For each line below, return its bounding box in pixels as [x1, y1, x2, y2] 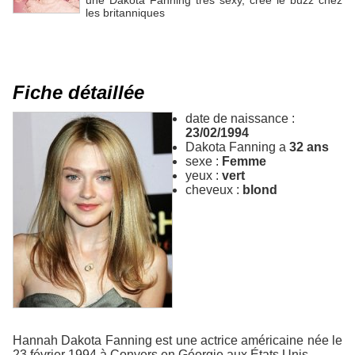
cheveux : [185, 182, 242, 197]
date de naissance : [185, 111, 295, 125]
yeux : [185, 168, 222, 182]
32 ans [289, 139, 329, 154]
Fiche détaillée [13, 81, 144, 103]
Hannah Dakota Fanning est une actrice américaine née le [13, 333, 342, 347]
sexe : [185, 154, 222, 168]
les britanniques [85, 6, 165, 19]
